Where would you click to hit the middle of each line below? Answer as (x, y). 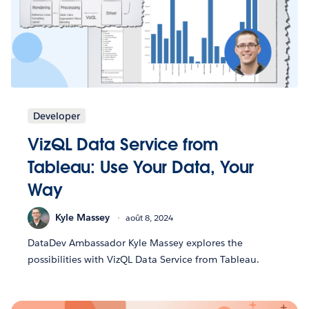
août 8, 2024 (149, 218)
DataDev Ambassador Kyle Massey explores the (135, 242)
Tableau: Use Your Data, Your (141, 167)
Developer (57, 116)
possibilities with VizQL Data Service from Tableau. (143, 259)
